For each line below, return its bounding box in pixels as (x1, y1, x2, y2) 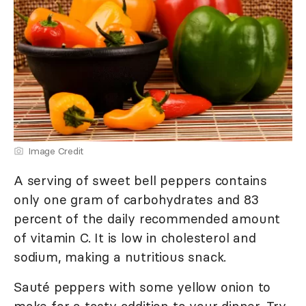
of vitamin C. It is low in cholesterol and (14, 229, 256, 247)
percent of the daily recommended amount (14, 210, 281, 227)
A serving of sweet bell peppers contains (14, 172, 267, 189)
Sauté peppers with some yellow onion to (14, 279, 271, 296)
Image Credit (28, 145, 83, 158)
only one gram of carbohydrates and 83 (14, 191, 259, 208)
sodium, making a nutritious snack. (14, 249, 227, 266)
